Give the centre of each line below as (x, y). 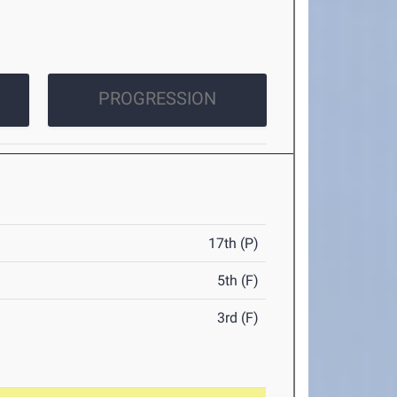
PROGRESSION (157, 99)
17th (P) (234, 244)
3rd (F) (238, 318)
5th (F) (238, 281)
